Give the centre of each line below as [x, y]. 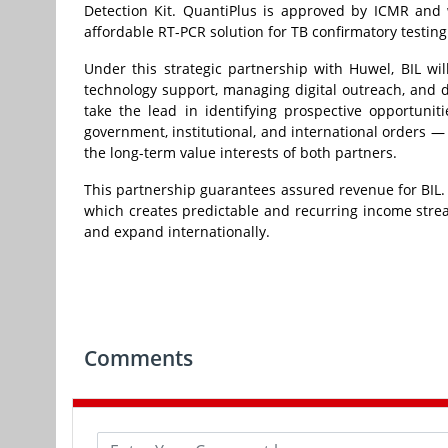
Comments [138, 358]
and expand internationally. [177, 232]
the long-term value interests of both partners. [240, 153]
